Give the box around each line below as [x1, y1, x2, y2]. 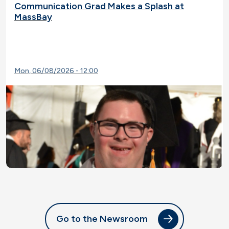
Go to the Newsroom [56, 213, 148, 225]
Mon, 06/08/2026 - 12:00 [14, 66, 98, 76]
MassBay [14, 11, 52, 23]
